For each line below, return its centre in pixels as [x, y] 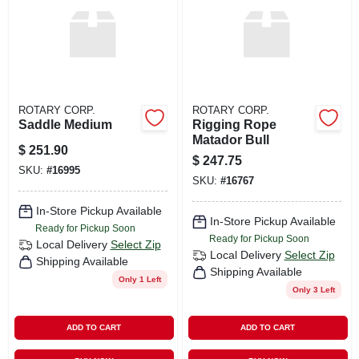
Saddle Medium [65, 124]
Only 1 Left [139, 279]
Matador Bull [230, 139]
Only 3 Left [313, 289]
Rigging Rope [234, 124]
